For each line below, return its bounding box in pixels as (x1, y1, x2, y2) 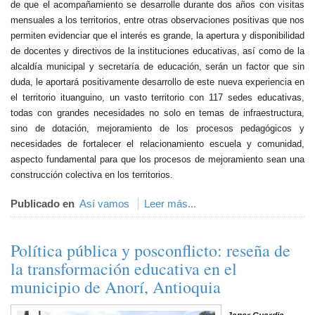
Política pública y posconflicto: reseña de (11, 239, 290, 262)
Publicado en (11, 198, 75, 210)
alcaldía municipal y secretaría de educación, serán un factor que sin (11, 61, 304, 72)
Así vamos (79, 198, 129, 210)
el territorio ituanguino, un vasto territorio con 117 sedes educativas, (11, 92, 304, 103)
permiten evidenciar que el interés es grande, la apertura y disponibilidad (11, 30, 304, 41)
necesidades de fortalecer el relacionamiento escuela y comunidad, (11, 139, 304, 149)
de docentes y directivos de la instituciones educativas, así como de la (11, 46, 304, 56)
